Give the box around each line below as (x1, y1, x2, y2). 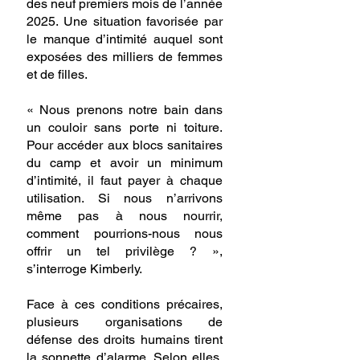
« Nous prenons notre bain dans (27, 102, 223, 118)
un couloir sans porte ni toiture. (27, 120, 223, 136)
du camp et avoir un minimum (27, 155, 223, 171)
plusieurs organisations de (27, 314, 223, 330)
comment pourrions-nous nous (27, 226, 223, 242)
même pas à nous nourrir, (27, 208, 223, 224)
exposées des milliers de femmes (27, 49, 223, 65)
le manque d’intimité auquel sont (27, 31, 223, 47)
